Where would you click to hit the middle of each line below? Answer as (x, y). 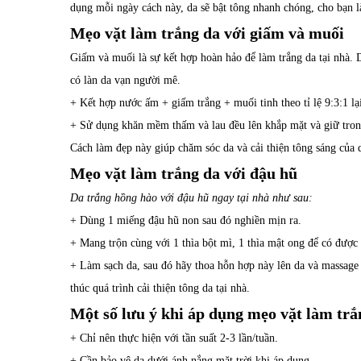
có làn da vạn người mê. (125, 80)
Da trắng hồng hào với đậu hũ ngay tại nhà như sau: (191, 197)
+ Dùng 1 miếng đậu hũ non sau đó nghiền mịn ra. (186, 220)
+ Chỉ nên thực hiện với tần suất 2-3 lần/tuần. (174, 338)
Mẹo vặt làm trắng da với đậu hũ (184, 173)
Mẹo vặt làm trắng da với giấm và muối (207, 33)
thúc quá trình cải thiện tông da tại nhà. (160, 288)
